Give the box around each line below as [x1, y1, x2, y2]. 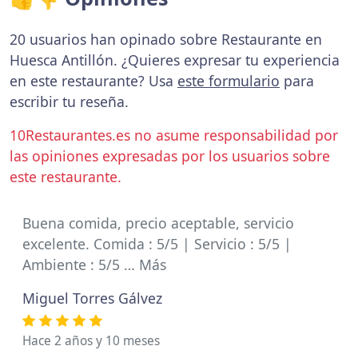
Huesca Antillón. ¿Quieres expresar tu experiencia [10, 50, 340, 70]
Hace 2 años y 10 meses [22, 332, 160, 349]
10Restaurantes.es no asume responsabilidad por [10, 125, 338, 145]
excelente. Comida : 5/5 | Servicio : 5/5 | [22, 234, 292, 253]
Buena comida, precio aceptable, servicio [22, 213, 294, 233]
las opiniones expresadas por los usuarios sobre [10, 146, 330, 165]
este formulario [177, 71, 280, 90]
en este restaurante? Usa [10, 71, 177, 90]
